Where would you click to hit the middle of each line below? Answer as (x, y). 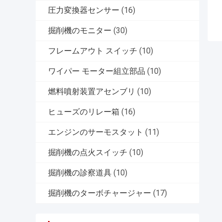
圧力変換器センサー (84, 10)
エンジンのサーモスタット (96, 132)
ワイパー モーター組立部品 (97, 71)
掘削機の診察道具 (80, 173)
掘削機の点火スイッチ (88, 153)
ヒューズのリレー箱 (84, 112)
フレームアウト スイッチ (93, 51)
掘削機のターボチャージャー (100, 193)
